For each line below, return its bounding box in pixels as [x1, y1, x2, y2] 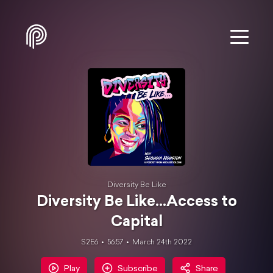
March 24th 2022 [132, 239, 192, 246]
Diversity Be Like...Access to [36, 195, 237, 210]
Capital [110, 215, 163, 230]
